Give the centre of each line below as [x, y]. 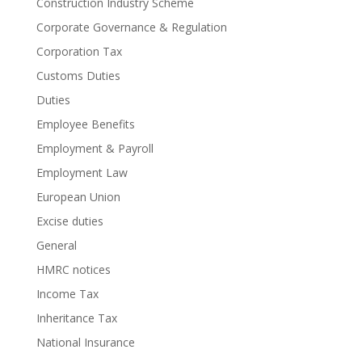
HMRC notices [73, 269]
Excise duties [69, 221]
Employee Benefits [85, 124]
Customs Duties [78, 75]
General [56, 245]
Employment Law [82, 172]
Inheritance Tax [76, 318]
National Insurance [85, 342]
